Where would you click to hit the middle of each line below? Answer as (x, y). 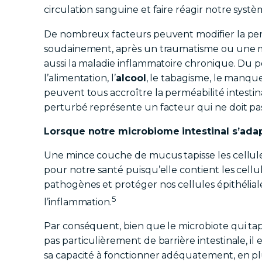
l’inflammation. (78, 202)
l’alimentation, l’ (80, 78)
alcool (131, 78)
